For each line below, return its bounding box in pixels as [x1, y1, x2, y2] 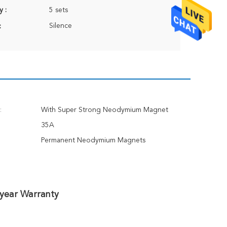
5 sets [49, 7, 68, 14]
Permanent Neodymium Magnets [41, 137, 145, 144]
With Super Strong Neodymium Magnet [41, 106, 168, 113]
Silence [49, 22, 72, 29]
